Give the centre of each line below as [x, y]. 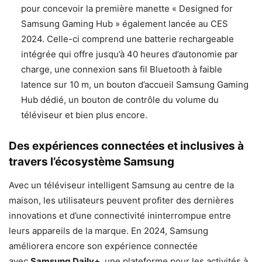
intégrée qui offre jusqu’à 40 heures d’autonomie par [130, 54]
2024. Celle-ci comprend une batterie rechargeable [127, 39]
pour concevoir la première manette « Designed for [127, 9]
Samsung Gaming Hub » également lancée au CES [125, 24]
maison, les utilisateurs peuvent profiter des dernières [121, 201]
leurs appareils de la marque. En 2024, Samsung [108, 231]
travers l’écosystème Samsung [92, 162]
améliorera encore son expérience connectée [103, 246]
